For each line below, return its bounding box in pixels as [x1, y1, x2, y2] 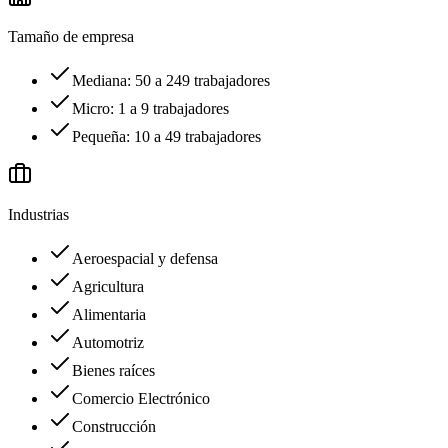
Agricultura [72, 278, 144, 296]
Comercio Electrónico [72, 390, 210, 408]
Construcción [72, 418, 156, 436]
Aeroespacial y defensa [72, 250, 218, 268]
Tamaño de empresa [8, 28, 134, 46]
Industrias [8, 206, 69, 224]
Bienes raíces [72, 362, 155, 380]
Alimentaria [72, 306, 146, 324]
